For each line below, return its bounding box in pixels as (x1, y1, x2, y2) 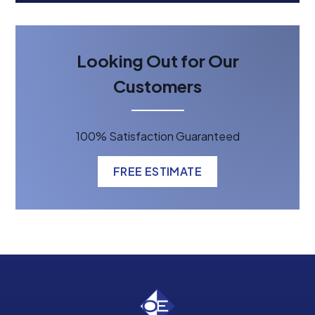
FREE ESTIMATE (112, 164, 202, 179)
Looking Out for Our (76, 50, 239, 71)
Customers (113, 75, 202, 96)
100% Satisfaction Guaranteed (75, 129, 240, 143)
